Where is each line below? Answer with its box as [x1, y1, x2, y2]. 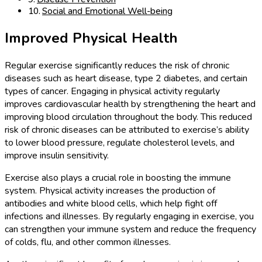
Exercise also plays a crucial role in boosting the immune [5, 171, 231, 184]
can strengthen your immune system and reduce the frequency [5, 223, 256, 236]
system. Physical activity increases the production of [5, 184, 215, 197]
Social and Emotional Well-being [42, 5, 173, 18]
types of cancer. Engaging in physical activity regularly [5, 85, 220, 98]
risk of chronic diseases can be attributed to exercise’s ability [5, 123, 249, 136]
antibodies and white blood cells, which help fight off [5, 197, 217, 210]
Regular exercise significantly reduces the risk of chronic [5, 59, 229, 72]
